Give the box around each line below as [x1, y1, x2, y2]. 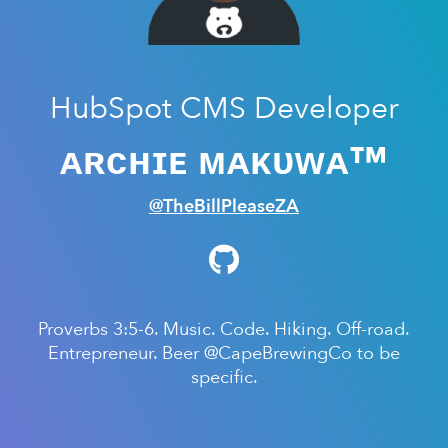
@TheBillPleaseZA [149, 194, 299, 219]
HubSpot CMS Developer [49, 88, 399, 129]
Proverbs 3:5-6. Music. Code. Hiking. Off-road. [38, 317, 410, 342]
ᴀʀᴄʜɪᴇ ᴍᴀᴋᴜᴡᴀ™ [59, 136, 389, 188]
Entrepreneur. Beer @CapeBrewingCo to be [48, 341, 400, 366]
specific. [190, 365, 258, 390]
